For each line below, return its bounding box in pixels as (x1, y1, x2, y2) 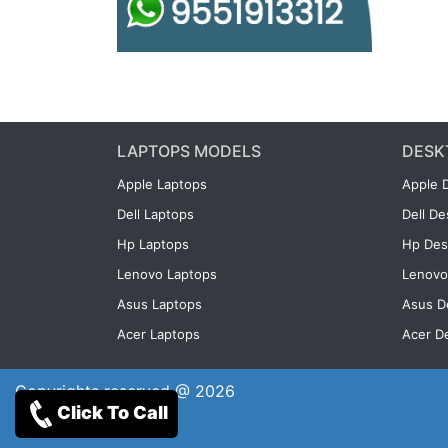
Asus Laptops (117, 296, 202, 312)
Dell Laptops (117, 206, 194, 222)
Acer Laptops (117, 326, 200, 342)
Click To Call (57, 401, 168, 423)
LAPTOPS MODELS (117, 141, 261, 161)
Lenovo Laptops (117, 266, 217, 282)
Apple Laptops (117, 176, 207, 192)
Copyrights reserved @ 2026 (15, 381, 235, 401)
